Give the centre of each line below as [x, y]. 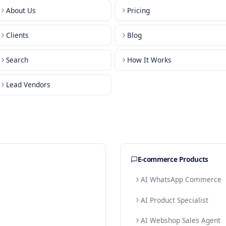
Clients [61, 81]
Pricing [203, 52]
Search [60, 110]
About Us [65, 52]
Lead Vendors [73, 139]
